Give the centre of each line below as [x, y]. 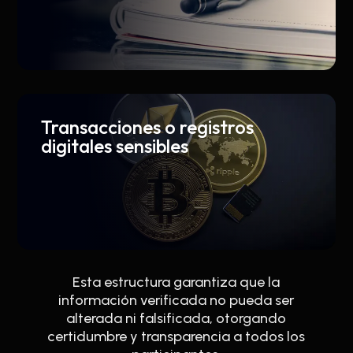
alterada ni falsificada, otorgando [176, 318]
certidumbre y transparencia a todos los [176, 336]
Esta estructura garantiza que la [176, 282]
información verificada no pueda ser [176, 300]
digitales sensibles [115, 145]
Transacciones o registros [148, 126]
